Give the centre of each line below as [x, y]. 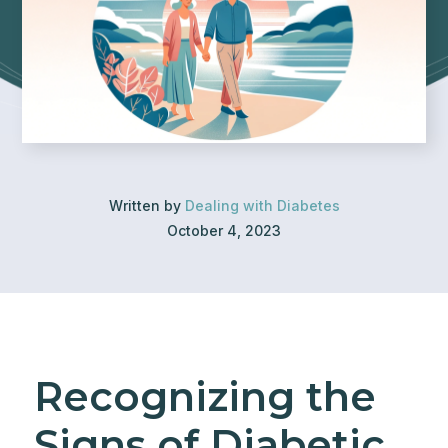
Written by [146, 205]
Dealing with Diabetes [262, 205]
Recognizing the [204, 396]
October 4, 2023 [224, 230]
